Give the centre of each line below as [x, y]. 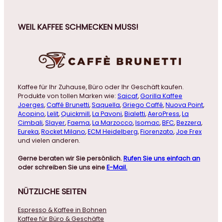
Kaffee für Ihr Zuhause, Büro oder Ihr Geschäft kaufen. [101, 87]
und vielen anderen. [49, 140]
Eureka [28, 131]
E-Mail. [117, 167]
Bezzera [189, 122]
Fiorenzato [157, 131]
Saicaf [128, 96]
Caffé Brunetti [68, 105]
